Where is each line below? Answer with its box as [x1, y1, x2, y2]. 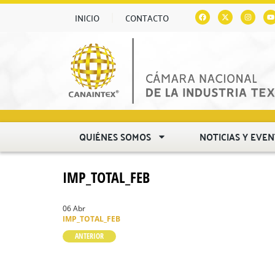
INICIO [75, 10, 99, 26]
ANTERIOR [75, 230, 104, 241]
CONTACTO [125, 10, 169, 26]
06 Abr [63, 203, 85, 214]
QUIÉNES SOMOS [79, 127, 152, 145]
